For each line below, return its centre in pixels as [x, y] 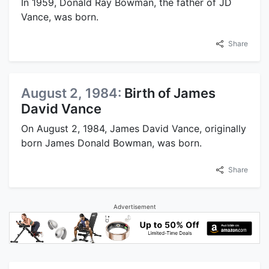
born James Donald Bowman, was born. [111, 143]
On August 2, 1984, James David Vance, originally [134, 128]
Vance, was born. [60, 17]
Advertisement [134, 206]
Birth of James [170, 93]
